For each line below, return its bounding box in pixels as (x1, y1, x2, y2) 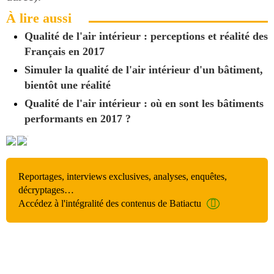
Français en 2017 (24, 45, 105, 57)
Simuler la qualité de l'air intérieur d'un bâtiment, (24, 64, 263, 76)
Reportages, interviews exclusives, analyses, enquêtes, (18, 171, 227, 182)
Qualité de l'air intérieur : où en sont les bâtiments (24, 97, 264, 109)
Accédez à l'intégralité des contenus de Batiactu (18, 198, 201, 209)
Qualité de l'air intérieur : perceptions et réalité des (24, 30, 268, 42)
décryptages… (18, 184, 74, 195)
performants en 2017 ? (24, 113, 131, 125)
